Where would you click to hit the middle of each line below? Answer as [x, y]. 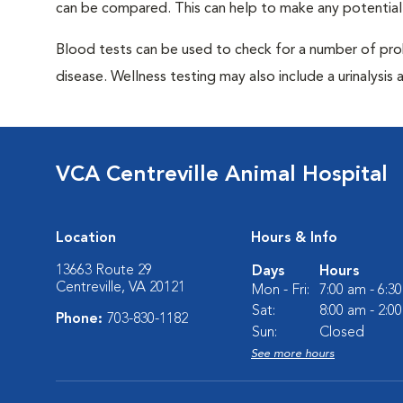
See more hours [293, 354]
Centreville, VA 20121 [121, 288]
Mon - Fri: [281, 291]
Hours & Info [294, 238]
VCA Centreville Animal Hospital [222, 175]
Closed [342, 333]
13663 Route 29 [104, 271]
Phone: [81, 319]
